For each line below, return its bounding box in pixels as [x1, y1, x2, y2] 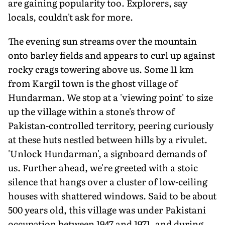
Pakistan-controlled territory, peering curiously [8, 118, 213, 132]
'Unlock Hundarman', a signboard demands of [8, 146, 206, 160]
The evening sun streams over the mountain [8, 34, 197, 48]
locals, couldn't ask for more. [8, 10, 133, 24]
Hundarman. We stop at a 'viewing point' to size [8, 90, 213, 104]
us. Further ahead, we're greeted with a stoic [8, 160, 198, 174]
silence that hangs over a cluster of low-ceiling [8, 174, 207, 188]
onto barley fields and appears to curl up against [8, 48, 215, 62]
